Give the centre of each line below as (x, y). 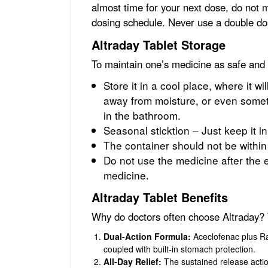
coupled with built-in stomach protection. (179, 249)
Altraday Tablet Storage (160, 44)
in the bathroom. (142, 115)
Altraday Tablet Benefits (162, 197)
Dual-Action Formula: (147, 236)
